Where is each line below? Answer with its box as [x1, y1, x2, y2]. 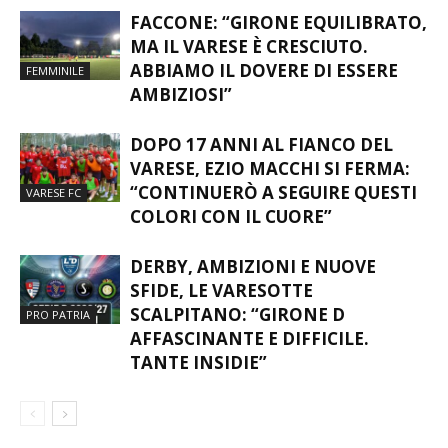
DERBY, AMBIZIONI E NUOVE [130, 292, 376, 316]
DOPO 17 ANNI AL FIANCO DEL [130, 170, 393, 194]
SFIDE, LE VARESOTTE [130, 316, 313, 340]
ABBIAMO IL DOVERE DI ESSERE [130, 96, 398, 120]
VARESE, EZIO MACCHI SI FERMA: [130, 194, 410, 218]
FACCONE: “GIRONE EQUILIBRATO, [130, 48, 427, 72]
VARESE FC [26, 222, 81, 238]
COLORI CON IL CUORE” [130, 242, 332, 266]
